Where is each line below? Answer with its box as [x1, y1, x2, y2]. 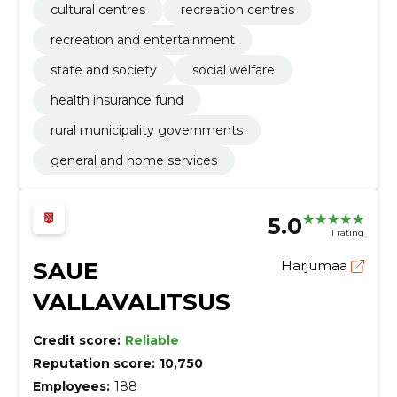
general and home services [50, 152, 217, 168]
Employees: [32, 378, 110, 394]
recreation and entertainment [50, 31, 235, 48]
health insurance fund [50, 91, 183, 108]
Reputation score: [32, 354, 155, 371]
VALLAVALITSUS [32, 287, 230, 316]
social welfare [191, 61, 275, 78]
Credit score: [32, 331, 121, 348]
